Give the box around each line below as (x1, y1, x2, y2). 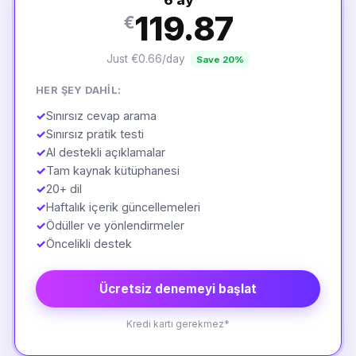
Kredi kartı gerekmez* (126, 317, 230, 330)
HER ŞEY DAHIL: (35, 84, 122, 97)
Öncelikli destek (45, 237, 132, 250)
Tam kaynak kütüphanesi (45, 164, 180, 177)
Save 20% (195, 53, 244, 65)
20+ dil (45, 182, 82, 195)
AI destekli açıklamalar (45, 145, 165, 159)
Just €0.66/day (106, 52, 186, 65)
